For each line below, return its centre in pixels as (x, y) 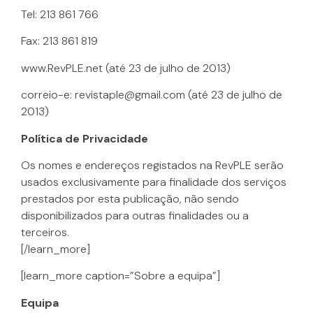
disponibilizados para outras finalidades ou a (135, 215)
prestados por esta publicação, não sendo (130, 198)
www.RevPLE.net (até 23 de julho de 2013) (126, 68)
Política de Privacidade (85, 138)
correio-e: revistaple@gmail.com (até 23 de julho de (152, 95)
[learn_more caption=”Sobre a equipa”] (121, 276)
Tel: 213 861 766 (60, 15)
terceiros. (45, 232)
